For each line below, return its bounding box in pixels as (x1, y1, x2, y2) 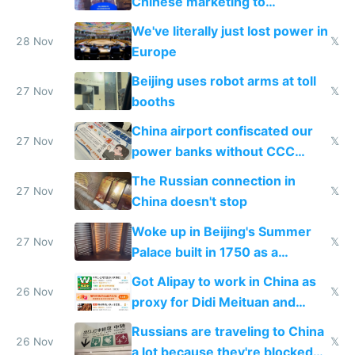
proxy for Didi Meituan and (131, 293, 296, 310)
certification (131, 164, 206, 181)
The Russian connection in (131, 173, 296, 189)
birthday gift (131, 264, 207, 281)
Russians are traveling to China (131, 323, 324, 339)
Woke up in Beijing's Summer (131, 223, 311, 239)
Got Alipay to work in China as (131, 273, 316, 289)
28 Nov (16, 34, 54, 48)
